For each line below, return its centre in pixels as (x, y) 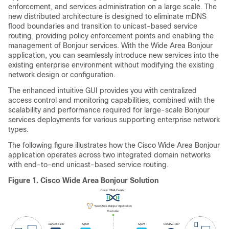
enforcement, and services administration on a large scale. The (112, 7)
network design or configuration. (62, 75)
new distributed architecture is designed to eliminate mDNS (107, 16)
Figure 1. (24, 180)
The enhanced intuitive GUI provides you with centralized (102, 90)
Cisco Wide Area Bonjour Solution (99, 180)
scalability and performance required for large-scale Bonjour (109, 110)
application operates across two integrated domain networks (109, 155)
